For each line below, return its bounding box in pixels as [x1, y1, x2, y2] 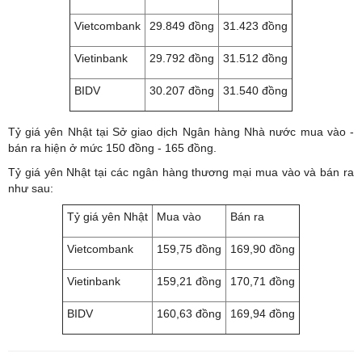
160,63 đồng [157, 306, 221, 320]
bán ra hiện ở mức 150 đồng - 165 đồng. [8, 141, 217, 154]
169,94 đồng [230, 306, 295, 320]
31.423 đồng [223, 19, 288, 32]
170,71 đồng [230, 274, 295, 288]
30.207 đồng [149, 83, 214, 97]
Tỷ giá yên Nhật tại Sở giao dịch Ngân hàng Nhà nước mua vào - [8, 124, 354, 138]
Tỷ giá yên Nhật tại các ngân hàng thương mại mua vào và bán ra [8, 165, 354, 179]
